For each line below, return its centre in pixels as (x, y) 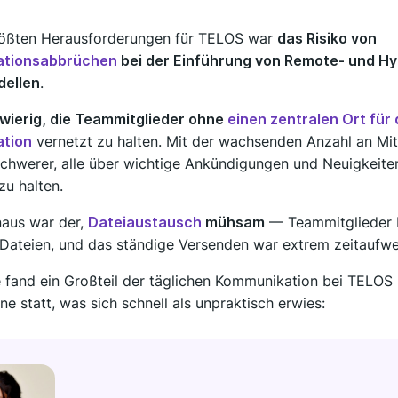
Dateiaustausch (145, 222)
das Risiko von (327, 38)
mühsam (233, 222)
